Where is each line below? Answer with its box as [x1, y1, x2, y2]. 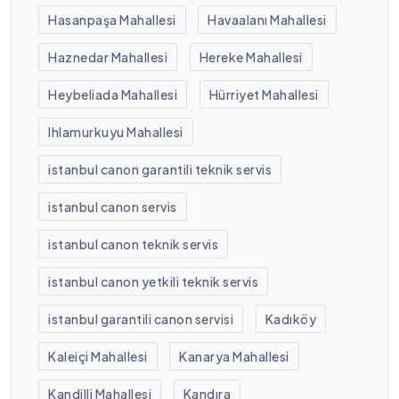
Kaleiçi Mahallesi [48, 347, 148, 364]
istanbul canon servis [48, 198, 177, 215]
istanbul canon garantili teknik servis [48, 160, 273, 177]
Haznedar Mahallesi [48, 48, 168, 65]
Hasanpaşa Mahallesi [48, 11, 176, 28]
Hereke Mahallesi [199, 48, 303, 65]
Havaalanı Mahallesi [208, 11, 327, 28]
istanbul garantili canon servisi [48, 310, 234, 327]
